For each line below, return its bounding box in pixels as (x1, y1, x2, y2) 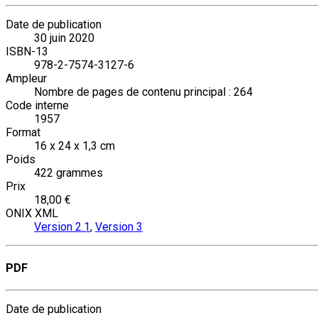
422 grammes (34, 165, 103, 180)
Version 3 (95, 219, 143, 234)
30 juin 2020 (34, 31, 94, 45)
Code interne (6, 98, 69, 112)
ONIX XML (6, 206, 58, 220)
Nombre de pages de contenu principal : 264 (34, 84, 253, 99)
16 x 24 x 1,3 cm (34, 138, 115, 153)
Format (6, 125, 40, 139)
